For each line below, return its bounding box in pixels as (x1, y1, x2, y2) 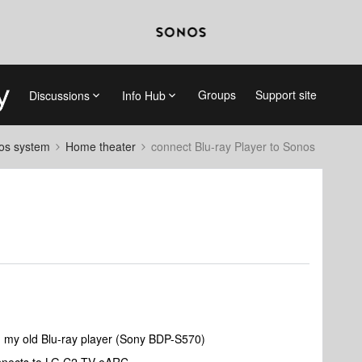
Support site (255, 86, 317, 103)
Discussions (28, 86, 90, 103)
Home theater (65, 138, 136, 154)
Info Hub (121, 86, 166, 103)
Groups (197, 86, 236, 103)
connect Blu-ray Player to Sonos (151, 138, 315, 154)
